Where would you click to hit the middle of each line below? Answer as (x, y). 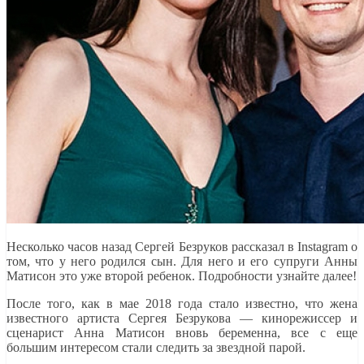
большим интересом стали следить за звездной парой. (156, 347)
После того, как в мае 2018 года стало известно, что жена (182, 303)
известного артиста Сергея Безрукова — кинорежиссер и (182, 318)
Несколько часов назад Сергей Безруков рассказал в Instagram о (182, 246)
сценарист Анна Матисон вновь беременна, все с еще (182, 332)
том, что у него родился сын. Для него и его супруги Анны (182, 261)
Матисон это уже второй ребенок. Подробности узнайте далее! (182, 275)
